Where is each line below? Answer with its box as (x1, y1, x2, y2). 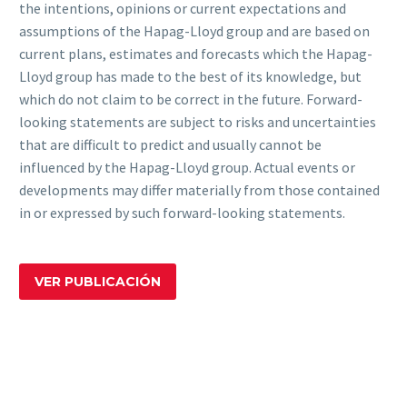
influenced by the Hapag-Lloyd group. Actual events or (19, 158, 355, 177)
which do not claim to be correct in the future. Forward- (19, 90, 362, 109)
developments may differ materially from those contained (19, 181, 380, 200)
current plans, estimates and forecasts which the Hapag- (19, 45, 372, 64)
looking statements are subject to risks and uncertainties (19, 113, 376, 132)
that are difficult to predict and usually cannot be (19, 135, 322, 154)
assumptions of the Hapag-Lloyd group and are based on (19, 22, 370, 41)
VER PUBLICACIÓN (35, 273, 161, 290)
